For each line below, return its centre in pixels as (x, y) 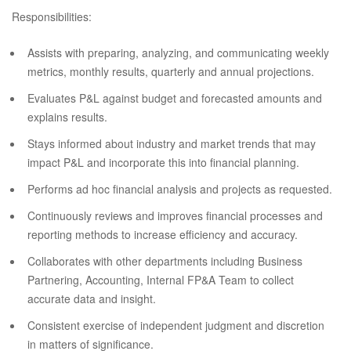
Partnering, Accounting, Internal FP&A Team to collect (161, 280)
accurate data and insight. (92, 299)
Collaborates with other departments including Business (165, 261)
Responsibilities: (52, 16)
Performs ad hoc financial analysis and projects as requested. (180, 189)
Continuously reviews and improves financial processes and (175, 215)
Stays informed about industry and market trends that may (172, 143)
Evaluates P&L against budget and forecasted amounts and (175, 98)
